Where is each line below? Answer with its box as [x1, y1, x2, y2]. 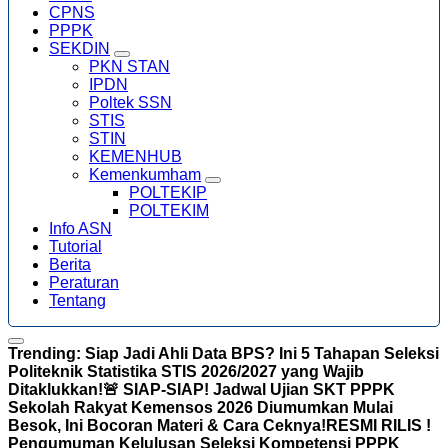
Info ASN [49, 220, 112, 237]
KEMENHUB [89, 148, 182, 165]
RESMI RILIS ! [326, 417, 431, 434]
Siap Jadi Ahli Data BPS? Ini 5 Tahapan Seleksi [85, 345, 439, 362]
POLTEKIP [129, 184, 207, 201]
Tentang [49, 292, 106, 309]
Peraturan [49, 274, 119, 291]
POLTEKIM [129, 202, 209, 219]
